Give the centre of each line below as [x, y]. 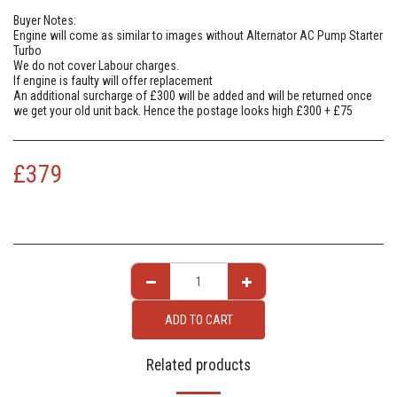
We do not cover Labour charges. [96, 66]
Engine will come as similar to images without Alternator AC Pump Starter [198, 35]
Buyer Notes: [45, 20]
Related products [198, 365]
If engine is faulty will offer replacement [113, 81]
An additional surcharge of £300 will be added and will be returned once [193, 96]
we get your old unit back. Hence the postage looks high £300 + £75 [183, 111]
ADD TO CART [198, 319]
